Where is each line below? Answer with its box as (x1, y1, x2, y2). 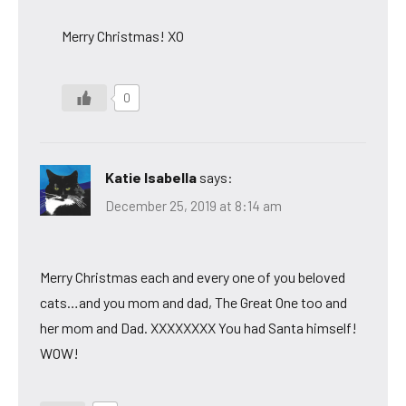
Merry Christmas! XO (62, 26, 184, 44)
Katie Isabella (105, 168, 197, 186)
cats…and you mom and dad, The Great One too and (40, 294, 347, 312)
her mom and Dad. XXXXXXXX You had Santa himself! (40, 319, 357, 337)
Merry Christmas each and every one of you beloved (40, 268, 345, 286)
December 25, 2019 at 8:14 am (105, 198, 282, 215)
